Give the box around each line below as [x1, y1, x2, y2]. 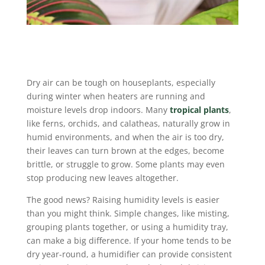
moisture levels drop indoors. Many [26, 104, 170, 115]
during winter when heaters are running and [26, 90, 205, 102]
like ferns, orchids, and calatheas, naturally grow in [26, 117, 230, 129]
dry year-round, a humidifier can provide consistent [26, 248, 232, 260]
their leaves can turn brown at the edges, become [26, 144, 224, 156]
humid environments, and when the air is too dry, [26, 131, 224, 143]
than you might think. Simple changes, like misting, [26, 207, 230, 219]
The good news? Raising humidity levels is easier [26, 193, 219, 205]
